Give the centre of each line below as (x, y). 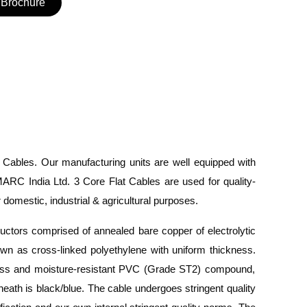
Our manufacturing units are (107, 162)
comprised (56, 231)
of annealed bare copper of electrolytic (168, 231)
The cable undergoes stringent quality (172, 288)
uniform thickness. (212, 250)
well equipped (204, 162)
